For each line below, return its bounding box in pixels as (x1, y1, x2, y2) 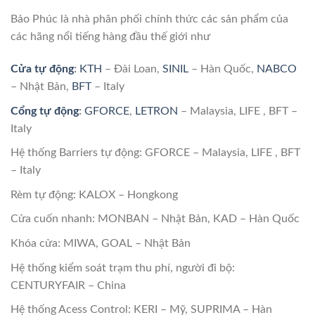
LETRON (135, 105, 178, 117)
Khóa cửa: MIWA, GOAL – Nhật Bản (11, 238, 191, 250)
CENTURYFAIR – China (11, 279, 126, 291)
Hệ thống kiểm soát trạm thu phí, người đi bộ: (11, 262, 235, 274)
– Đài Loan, (102, 63, 162, 75)
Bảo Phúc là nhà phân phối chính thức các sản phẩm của (11, 13, 288, 25)
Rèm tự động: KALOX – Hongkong (11, 188, 178, 200)
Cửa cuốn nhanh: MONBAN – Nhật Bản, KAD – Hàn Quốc (11, 213, 300, 225)
